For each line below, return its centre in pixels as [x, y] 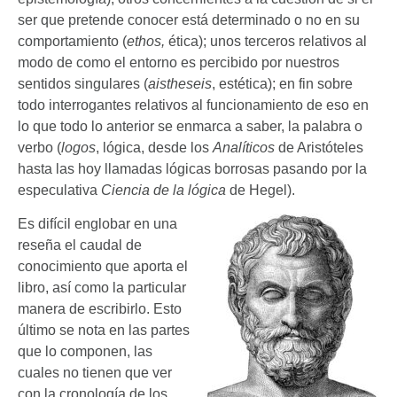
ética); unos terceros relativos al [266, 41]
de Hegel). [261, 190]
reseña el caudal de [80, 245]
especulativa [59, 190]
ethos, [146, 41]
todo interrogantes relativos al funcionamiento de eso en [193, 105]
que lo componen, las [85, 352]
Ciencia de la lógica [163, 190]
